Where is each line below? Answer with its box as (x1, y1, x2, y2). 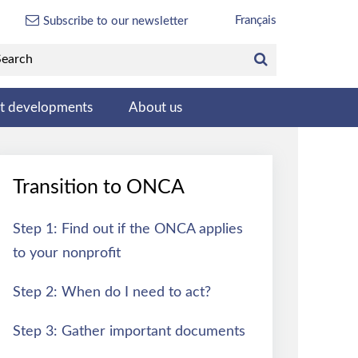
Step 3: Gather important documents (13, 324, 245, 339)
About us (129, 100, 182, 114)
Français (235, 14, 276, 26)
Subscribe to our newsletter (43, 14, 188, 27)
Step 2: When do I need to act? (13, 284, 211, 300)
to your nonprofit (13, 245, 121, 261)
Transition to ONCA (13, 177, 185, 197)
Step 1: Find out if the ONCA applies (13, 221, 243, 237)
